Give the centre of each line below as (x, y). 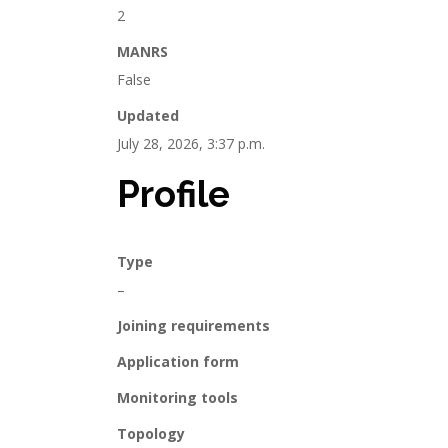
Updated (148, 115)
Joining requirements (193, 325)
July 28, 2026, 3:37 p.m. (191, 143)
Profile (173, 194)
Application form (178, 361)
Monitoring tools (177, 397)
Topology (151, 433)
